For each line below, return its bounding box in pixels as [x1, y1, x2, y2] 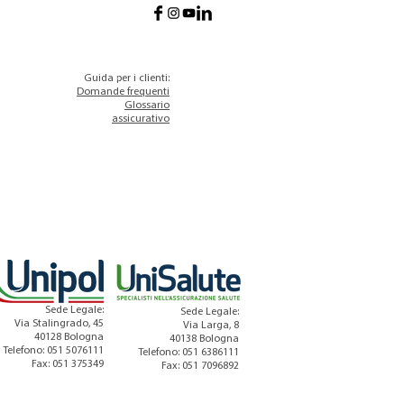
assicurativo [112, 113, 170, 124]
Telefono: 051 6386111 [138, 346, 239, 358]
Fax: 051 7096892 [161, 360, 239, 372]
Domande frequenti [77, 86, 170, 97]
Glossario [124, 99, 170, 111]
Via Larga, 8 [183, 319, 239, 331]
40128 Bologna [34, 331, 104, 343]
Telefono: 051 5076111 [3, 344, 104, 356]
